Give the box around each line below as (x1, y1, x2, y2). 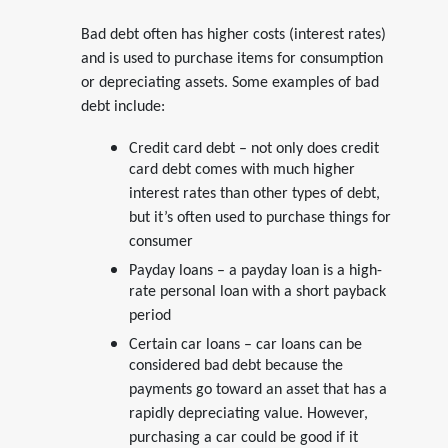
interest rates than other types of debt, (128, 185, 380, 208)
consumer (128, 233, 193, 256)
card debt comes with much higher (128, 161, 355, 184)
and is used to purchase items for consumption (80, 50, 383, 67)
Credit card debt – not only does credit (128, 140, 379, 157)
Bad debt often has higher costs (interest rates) (80, 26, 386, 43)
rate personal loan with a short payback (128, 283, 386, 306)
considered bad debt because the (128, 357, 343, 380)
